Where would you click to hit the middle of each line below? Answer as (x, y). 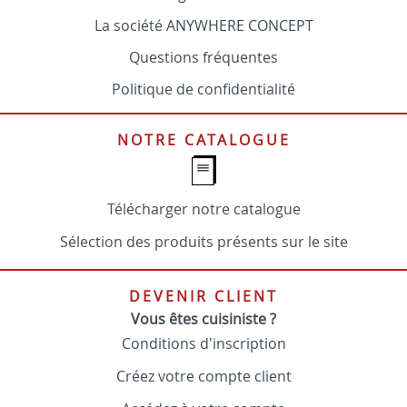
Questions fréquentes (203, 57)
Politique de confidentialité (203, 89)
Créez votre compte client (203, 376)
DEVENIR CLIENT (203, 296)
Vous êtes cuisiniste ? (203, 319)
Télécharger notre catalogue (203, 209)
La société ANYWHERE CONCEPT (203, 25)
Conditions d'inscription (203, 343)
